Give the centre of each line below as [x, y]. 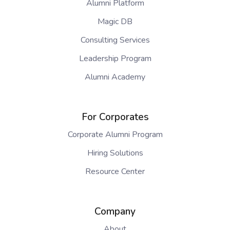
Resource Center [115, 172]
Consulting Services [115, 40]
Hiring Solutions [115, 153]
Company [115, 212]
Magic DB [115, 22]
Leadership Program [115, 59]
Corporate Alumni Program [115, 135]
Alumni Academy [115, 77]
